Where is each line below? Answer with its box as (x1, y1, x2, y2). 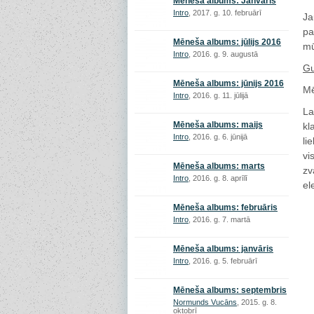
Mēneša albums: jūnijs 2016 (173, 78, 284, 88)
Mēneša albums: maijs (173, 120, 263, 130)
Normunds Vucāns (173, 298, 237, 306)
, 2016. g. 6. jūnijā (189, 132, 247, 141)
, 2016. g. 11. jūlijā (189, 91, 248, 100)
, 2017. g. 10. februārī (189, 8, 261, 17)
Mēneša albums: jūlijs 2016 (173, 37, 281, 47)
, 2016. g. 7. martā (189, 215, 250, 224)
